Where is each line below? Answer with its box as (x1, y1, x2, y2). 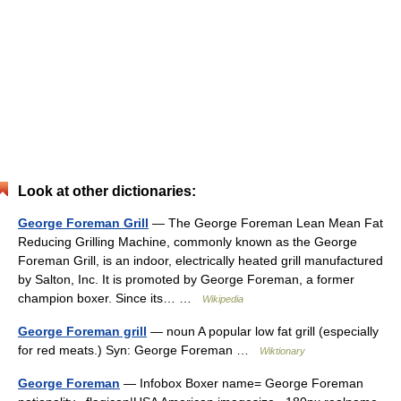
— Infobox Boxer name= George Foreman (120, 376, 363, 390)
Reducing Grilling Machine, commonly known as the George (18, 235, 357, 249)
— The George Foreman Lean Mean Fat (149, 216, 383, 230)
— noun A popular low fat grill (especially (147, 324, 379, 338)
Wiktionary (260, 346, 305, 356)
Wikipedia (202, 294, 243, 304)
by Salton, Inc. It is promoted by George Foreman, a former (18, 272, 354, 286)
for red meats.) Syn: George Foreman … (18, 343, 260, 357)
